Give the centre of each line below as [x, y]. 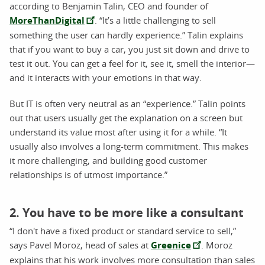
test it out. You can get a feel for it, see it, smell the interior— [132, 63]
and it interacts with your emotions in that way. [106, 77]
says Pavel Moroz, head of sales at [80, 245]
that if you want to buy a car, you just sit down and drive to [130, 49]
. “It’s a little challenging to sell [155, 20]
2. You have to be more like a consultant [127, 212]
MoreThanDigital [47, 20]
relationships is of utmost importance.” [88, 174]
